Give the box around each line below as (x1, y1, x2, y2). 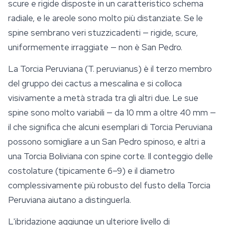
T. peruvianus (88, 63, 138, 75)
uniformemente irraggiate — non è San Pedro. (8, 42, 182, 53)
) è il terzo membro (138, 63, 212, 75)
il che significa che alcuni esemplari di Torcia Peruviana (8, 122, 212, 133)
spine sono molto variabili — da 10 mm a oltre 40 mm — (8, 107, 216, 119)
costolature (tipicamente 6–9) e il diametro (8, 165, 175, 177)
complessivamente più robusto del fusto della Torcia (8, 180, 210, 191)
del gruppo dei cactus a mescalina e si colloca (8, 78, 182, 89)
